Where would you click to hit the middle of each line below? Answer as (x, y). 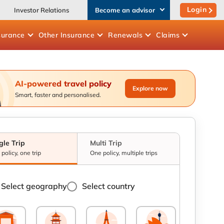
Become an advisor (125, 10)
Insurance (77, 35)
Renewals (125, 35)
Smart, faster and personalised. (58, 95)
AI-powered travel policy (63, 83)
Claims (168, 35)
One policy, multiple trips (124, 153)
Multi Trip (106, 143)
